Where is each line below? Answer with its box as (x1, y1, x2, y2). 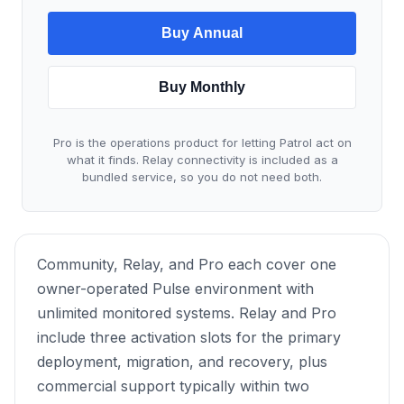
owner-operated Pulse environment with (37, 280, 314, 298)
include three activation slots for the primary (37, 328, 341, 347)
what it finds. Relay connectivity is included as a (66, 152, 338, 168)
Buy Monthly (159, 79, 245, 96)
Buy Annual (161, 25, 243, 41)
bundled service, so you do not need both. (82, 170, 322, 185)
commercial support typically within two (37, 377, 309, 396)
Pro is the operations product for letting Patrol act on (52, 135, 352, 151)
